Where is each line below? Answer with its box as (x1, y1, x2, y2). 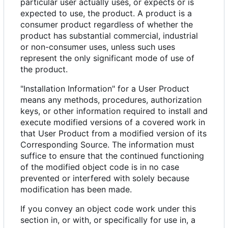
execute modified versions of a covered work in (20, 117, 205, 128)
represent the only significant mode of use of (20, 53, 194, 64)
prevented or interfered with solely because (20, 173, 189, 184)
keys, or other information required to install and (20, 106, 208, 117)
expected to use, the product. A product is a (20, 8, 192, 19)
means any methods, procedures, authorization (20, 95, 202, 105)
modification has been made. (20, 184, 132, 195)
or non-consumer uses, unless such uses (20, 42, 175, 52)
